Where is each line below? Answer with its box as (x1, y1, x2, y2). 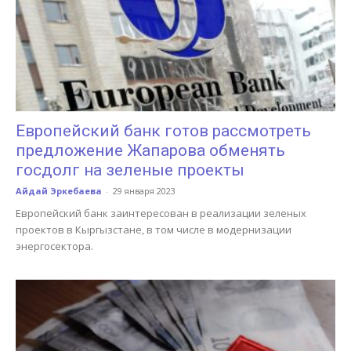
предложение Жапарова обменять (16, 140, 285, 160)
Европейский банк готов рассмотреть (16, 121, 311, 140)
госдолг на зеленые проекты (16, 160, 244, 179)
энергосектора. (16, 238, 93, 253)
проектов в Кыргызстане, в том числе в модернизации (16, 222, 291, 237)
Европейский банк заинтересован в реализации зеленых (16, 205, 306, 220)
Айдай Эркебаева (16, 184, 102, 197)
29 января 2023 (113, 184, 175, 197)
